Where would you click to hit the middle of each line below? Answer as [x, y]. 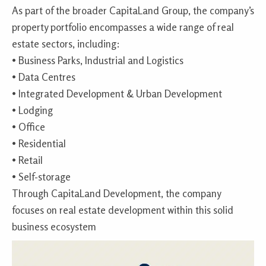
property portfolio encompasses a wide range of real [123, 27]
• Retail [27, 160]
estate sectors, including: [66, 44]
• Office [28, 127]
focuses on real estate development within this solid [123, 210]
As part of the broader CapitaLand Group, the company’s [133, 11]
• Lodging [32, 110]
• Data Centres [44, 77]
